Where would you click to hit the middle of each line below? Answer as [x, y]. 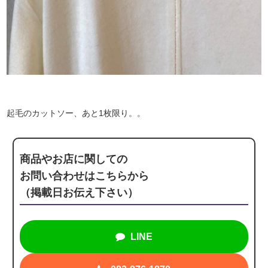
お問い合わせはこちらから [85, 176]
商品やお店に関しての [74, 159]
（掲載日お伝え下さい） [79, 193]
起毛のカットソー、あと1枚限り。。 [76, 113]
